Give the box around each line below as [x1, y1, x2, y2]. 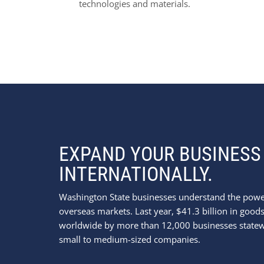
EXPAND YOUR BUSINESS [59, 141, 261, 166]
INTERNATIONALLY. [59, 161, 213, 186]
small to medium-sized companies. [59, 233, 203, 245]
